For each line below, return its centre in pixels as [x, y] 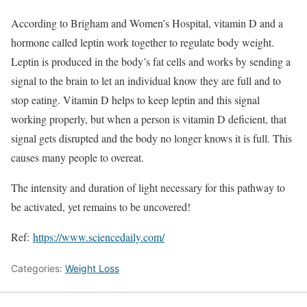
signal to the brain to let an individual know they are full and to [146, 81]
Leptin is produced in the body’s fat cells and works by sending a [151, 62]
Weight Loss [92, 269]
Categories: [38, 269]
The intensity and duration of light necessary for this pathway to [148, 188]
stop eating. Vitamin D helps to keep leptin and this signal [135, 100]
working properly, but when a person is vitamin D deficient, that [149, 119]
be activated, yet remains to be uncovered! [101, 207]
